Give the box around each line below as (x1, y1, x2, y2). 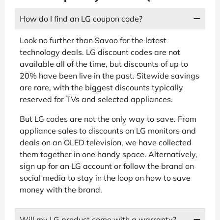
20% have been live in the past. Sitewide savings (20, 71, 199, 81)
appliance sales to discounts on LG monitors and (20, 126, 196, 136)
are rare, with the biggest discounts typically (20, 82, 183, 92)
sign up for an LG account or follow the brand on (20, 161, 194, 171)
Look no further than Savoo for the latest (20, 35, 166, 45)
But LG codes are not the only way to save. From (20, 114, 196, 124)
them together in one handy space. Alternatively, (20, 149, 197, 159)
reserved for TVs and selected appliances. (20, 94, 173, 104)
